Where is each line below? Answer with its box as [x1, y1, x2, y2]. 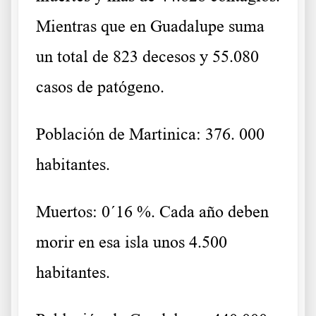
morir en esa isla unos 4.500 [36, 232, 227, 251]
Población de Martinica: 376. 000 [36, 124, 265, 143]
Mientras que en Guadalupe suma [36, 16, 265, 35]
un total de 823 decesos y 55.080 [36, 47, 259, 66]
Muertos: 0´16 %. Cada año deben [36, 202, 269, 221]
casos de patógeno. [36, 77, 164, 96]
